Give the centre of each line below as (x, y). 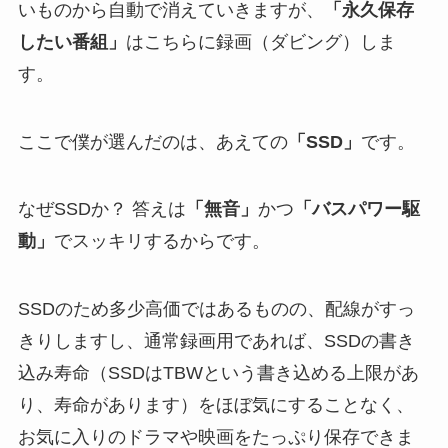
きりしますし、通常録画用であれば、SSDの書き (216, 341)
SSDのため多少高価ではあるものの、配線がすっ (216, 309)
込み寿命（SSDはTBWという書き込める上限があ (218, 373)
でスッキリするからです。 (161, 241)
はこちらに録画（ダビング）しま (260, 41)
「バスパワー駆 (356, 209)
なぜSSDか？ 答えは (101, 209)
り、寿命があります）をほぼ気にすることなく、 (215, 405)
